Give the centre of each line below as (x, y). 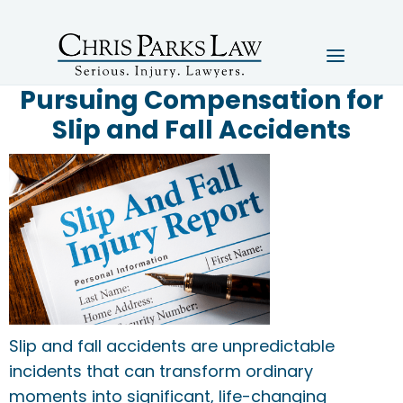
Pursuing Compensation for (201, 100)
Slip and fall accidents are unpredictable (172, 346)
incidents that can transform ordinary (161, 371)
